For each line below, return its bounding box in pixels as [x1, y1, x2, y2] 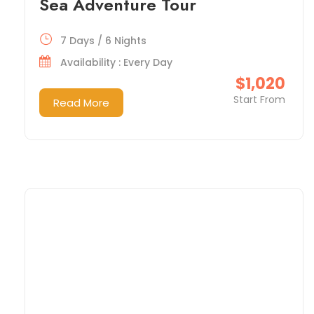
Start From [233, 93, 285, 107]
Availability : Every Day [60, 55, 172, 70]
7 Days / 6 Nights [60, 34, 146, 48]
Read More [53, 95, 109, 111]
